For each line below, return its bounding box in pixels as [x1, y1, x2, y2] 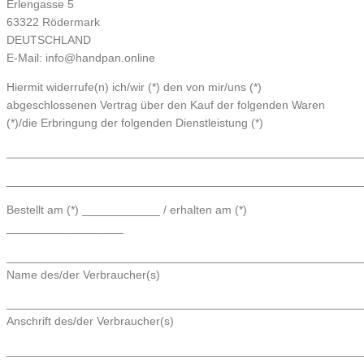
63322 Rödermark [6, 16, 100, 29]
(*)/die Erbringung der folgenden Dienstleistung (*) [6, 116, 263, 129]
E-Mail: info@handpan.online [6, 52, 155, 65]
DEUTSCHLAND [6, 34, 91, 47]
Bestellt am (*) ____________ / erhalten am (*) [6, 204, 247, 216]
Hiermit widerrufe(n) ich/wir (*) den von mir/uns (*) [6, 80, 262, 93]
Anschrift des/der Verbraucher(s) [6, 315, 174, 328]
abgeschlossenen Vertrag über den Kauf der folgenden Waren [6, 98, 325, 111]
